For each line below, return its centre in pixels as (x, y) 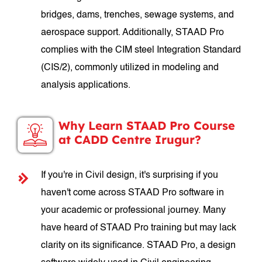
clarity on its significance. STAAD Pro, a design (139, 246)
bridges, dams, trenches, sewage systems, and (138, 15)
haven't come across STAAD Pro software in (133, 193)
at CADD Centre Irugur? (130, 139)
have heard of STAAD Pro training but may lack (139, 228)
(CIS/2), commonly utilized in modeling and (130, 68)
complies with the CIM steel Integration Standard (141, 50)
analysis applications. (86, 85)
